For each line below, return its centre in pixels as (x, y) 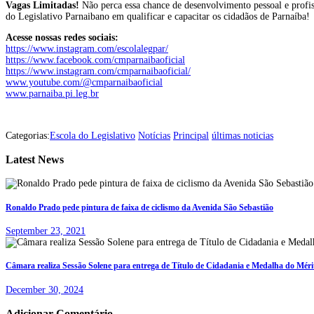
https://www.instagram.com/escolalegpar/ (87, 48)
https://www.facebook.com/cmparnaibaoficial (95, 60)
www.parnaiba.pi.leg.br (52, 93)
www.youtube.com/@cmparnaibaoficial (84, 82)
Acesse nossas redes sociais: (62, 37)
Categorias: (28, 135)
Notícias (154, 135)
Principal (191, 135)
